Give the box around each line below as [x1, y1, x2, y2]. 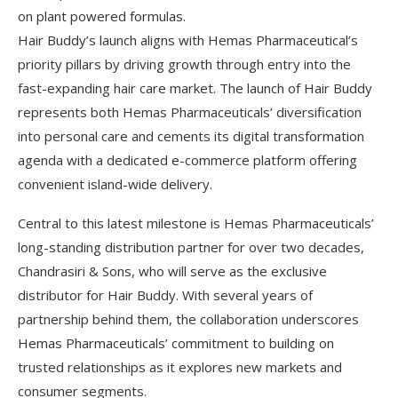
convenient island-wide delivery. [18, 175, 212, 193]
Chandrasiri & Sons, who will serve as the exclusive [18, 262, 327, 280]
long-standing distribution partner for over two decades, [18, 238, 364, 256]
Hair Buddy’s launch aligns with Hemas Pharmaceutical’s [18, 31, 358, 49]
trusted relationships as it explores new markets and [18, 358, 342, 376]
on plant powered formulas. [18, 7, 186, 25]
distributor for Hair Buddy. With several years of [18, 286, 313, 304]
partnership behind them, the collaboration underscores [18, 310, 359, 328]
